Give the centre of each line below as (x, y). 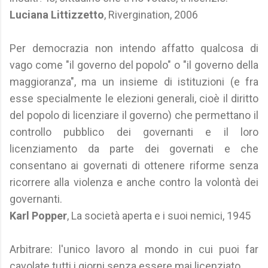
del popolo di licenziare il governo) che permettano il (134, 115)
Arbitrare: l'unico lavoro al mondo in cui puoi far (134, 249)
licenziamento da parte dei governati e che (134, 149)
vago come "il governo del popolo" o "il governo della (134, 65)
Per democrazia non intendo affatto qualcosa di (134, 48)
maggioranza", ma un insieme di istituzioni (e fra (134, 82)
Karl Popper (38, 216)
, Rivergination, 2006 (151, 15)
